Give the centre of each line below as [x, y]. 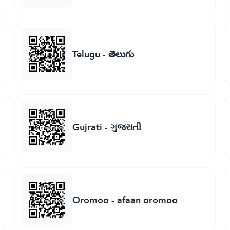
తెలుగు [121, 54]
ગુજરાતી [126, 127]
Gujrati [87, 127]
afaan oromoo [147, 200]
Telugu [86, 54]
